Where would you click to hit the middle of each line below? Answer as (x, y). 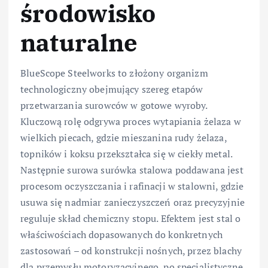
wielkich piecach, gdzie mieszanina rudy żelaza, (124, 137)
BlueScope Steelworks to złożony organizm (114, 73)
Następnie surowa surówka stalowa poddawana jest (132, 170)
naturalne (79, 43)
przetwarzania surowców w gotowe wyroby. (114, 105)
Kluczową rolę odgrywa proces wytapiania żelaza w (131, 121)
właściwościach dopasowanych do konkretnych (121, 234)
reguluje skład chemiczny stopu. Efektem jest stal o (131, 218)
